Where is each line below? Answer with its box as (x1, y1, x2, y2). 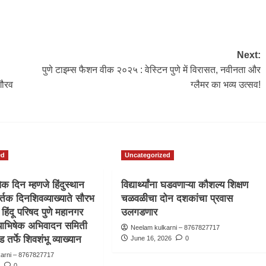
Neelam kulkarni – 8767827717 (131, 224, 220, 232)
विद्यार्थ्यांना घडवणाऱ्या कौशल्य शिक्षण (121, 179, 249, 191)
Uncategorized (125, 151, 171, 159)
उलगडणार (121, 207, 158, 218)
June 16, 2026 (131, 235, 172, 242)
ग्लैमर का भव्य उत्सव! (190, 80, 261, 90)
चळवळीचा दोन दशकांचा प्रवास (121, 193, 233, 205)
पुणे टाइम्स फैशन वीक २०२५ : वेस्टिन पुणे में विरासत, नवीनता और (42, 65, 261, 75)
